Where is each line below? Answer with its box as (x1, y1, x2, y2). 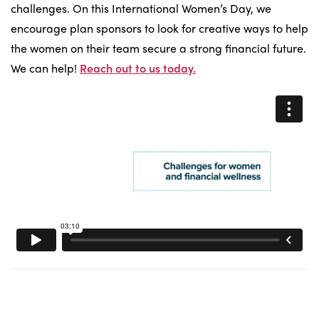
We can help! (11, 60, 80, 77)
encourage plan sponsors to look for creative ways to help (11, 20, 308, 37)
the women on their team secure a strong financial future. (11, 40, 306, 57)
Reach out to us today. (80, 60, 196, 77)
